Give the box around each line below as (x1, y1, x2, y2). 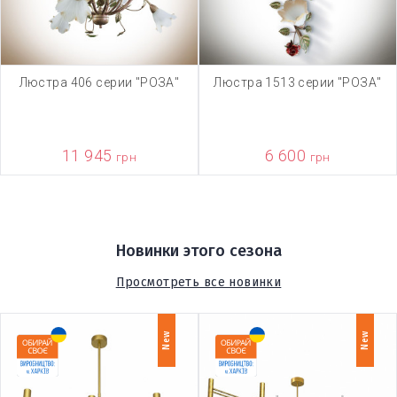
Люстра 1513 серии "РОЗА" (214, 75, 382, 90)
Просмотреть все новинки (115, 275, 282, 290)
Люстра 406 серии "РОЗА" (19, 75, 180, 90)
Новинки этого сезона (115, 241, 282, 261)
